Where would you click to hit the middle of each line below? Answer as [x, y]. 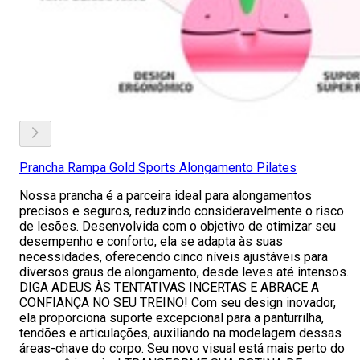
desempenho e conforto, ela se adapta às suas [151, 241]
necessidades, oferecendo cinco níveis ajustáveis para [174, 257]
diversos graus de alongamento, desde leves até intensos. [184, 272]
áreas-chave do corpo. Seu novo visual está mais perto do [182, 348]
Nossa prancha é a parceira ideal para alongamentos [166, 196]
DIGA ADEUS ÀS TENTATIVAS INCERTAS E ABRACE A [169, 287]
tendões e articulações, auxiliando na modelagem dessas [180, 333]
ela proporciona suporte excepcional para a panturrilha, [172, 318]
